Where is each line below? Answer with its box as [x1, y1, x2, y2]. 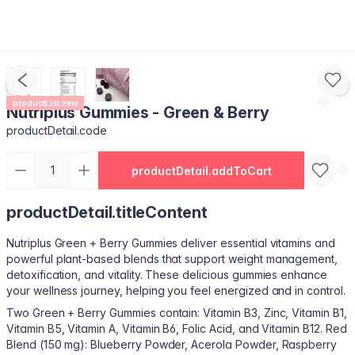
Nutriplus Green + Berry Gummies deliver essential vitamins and [6, 236, 335, 250]
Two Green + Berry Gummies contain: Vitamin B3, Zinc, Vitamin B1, [6, 306, 347, 319]
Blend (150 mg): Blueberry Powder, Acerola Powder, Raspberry [6, 338, 338, 351]
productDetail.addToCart [131, 163, 272, 177]
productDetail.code [6, 124, 108, 137]
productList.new [13, 98, 78, 108]
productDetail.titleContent [6, 203, 208, 222]
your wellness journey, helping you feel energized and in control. [6, 284, 345, 297]
